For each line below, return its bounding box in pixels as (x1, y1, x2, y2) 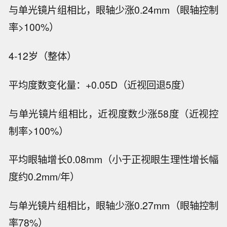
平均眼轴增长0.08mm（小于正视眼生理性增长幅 (9, 152, 218, 167)
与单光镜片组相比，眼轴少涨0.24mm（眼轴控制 (9, 3, 218, 17)
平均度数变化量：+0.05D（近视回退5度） (9, 77, 191, 92)
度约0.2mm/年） (9, 169, 80, 184)
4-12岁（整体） (9, 48, 77, 63)
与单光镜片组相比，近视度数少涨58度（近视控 (9, 106, 218, 121)
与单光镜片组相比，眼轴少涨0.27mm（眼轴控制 (9, 198, 218, 213)
